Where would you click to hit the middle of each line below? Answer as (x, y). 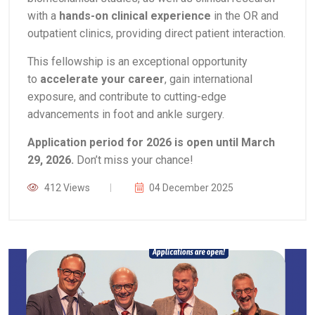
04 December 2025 (191, 188)
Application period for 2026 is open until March (151, 142)
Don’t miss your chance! (134, 160)
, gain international (208, 79)
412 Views (67, 188)
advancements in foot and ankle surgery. (126, 114)
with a (43, 16)
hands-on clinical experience (135, 16)
